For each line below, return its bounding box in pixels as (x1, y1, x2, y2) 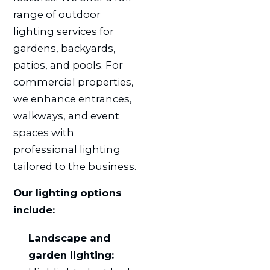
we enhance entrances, (13, 92, 132, 105)
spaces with (13, 126, 74, 139)
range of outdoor (13, 8, 101, 20)
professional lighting (13, 143, 121, 155)
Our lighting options (13, 187, 122, 199)
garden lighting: (28, 248, 114, 261)
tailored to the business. (13, 160, 136, 172)
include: (13, 204, 55, 216)
